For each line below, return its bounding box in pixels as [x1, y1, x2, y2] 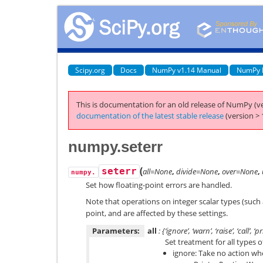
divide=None [176, 166, 218, 177]
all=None [143, 166, 172, 177]
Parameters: [92, 225, 140, 236]
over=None [222, 166, 258, 177]
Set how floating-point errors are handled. [86, 179, 232, 190]
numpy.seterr [68, 137, 163, 156]
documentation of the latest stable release [76, 110, 224, 121]
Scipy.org [75, 65, 105, 75]
